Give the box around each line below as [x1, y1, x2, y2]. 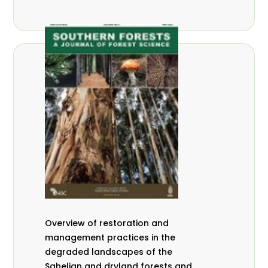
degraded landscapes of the [45, 245, 173, 258]
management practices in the [45, 231, 176, 243]
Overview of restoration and [45, 217, 169, 229]
